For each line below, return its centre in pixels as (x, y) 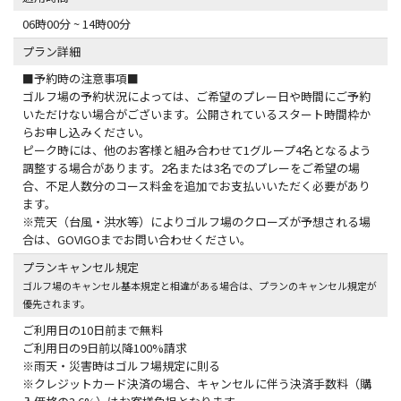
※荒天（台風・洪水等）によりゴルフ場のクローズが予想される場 (196, 222)
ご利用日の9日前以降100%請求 (105, 348)
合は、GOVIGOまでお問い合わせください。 (137, 239)
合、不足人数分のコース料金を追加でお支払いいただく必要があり (196, 186)
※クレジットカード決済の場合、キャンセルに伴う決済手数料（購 (197, 384)
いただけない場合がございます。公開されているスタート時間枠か (196, 114)
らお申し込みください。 (86, 132)
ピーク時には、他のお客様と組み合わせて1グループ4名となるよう (197, 150)
